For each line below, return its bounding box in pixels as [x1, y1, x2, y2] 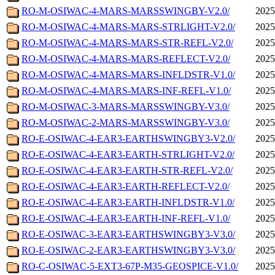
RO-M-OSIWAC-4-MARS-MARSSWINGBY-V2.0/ [21, 6, 230, 17]
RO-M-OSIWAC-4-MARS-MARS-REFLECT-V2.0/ [21, 53, 230, 64]
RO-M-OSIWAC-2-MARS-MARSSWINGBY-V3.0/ [21, 117, 230, 128]
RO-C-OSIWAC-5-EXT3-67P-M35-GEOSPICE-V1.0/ [21, 261, 238, 272]
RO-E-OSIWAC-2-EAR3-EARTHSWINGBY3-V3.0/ [21, 245, 235, 256]
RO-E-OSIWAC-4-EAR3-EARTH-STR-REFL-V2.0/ [21, 165, 233, 176]
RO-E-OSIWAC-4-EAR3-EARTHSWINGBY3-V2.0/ [21, 133, 235, 144]
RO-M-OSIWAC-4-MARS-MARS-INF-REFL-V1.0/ [21, 85, 231, 96]
